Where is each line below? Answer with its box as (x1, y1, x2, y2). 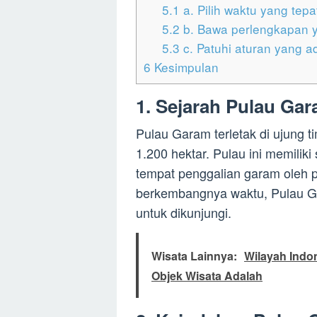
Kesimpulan (151, 58, 219, 76)
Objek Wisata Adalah (151, 267, 263, 284)
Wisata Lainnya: (151, 248, 237, 265)
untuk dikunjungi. (136, 203, 231, 222)
